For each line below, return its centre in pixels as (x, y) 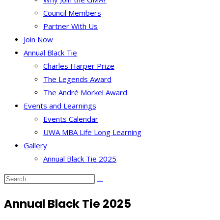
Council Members (72, 13)
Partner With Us (70, 26)
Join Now (38, 39)
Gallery (35, 145)
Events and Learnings (60, 106)
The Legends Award (77, 79)
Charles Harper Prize (79, 66)
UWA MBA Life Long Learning (92, 132)
